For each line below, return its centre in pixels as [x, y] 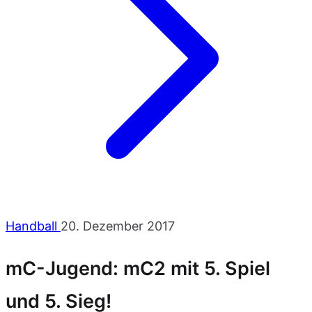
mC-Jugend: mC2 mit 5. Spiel [138, 269]
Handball [33, 226]
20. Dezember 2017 [118, 226]
